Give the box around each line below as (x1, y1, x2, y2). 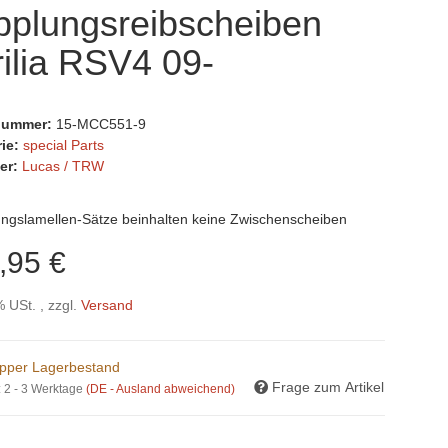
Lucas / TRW (22, 158, 105, 175)
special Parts (23, 137, 105, 154)
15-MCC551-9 (56, 116, 147, 133)
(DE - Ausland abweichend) (86, 382, 236, 397)
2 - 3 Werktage (4, 382, 87, 397)
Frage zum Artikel (272, 379, 384, 396)
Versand (81, 297, 134, 314)
